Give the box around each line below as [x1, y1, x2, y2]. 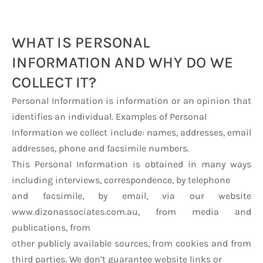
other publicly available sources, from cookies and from [12, 238, 251, 249]
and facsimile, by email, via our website [12, 190, 251, 201]
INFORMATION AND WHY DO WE [12, 53, 234, 72]
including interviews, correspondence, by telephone [12, 174, 230, 186]
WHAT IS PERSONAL [12, 33, 150, 52]
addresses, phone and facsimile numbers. [12, 143, 189, 154]
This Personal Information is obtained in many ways [12, 159, 251, 170]
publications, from [12, 222, 90, 233]
